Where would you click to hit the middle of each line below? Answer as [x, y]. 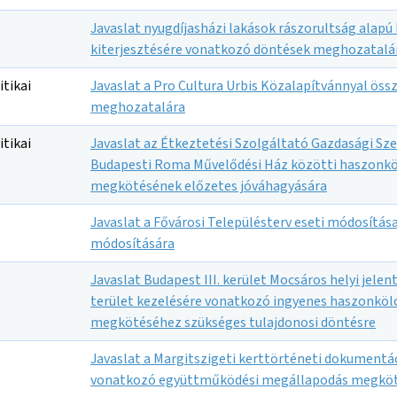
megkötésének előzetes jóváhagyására [209, 186]
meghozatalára [138, 107]
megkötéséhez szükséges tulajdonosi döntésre [233, 323]
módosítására [132, 244]
